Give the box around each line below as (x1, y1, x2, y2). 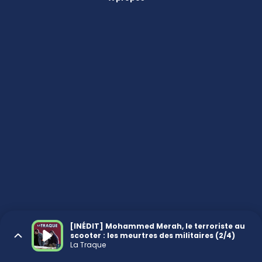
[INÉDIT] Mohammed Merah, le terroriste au (70, 221, 245, 231)
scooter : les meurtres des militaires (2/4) (70, 230, 235, 240)
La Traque (70, 240, 106, 250)
